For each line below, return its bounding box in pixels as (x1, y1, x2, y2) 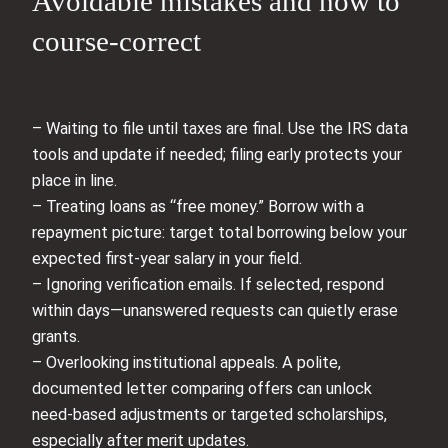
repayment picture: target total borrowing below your (32, 222, 407, 242)
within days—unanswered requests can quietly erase (32, 300, 398, 320)
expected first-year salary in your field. (32, 248, 302, 268)
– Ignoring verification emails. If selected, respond (32, 274, 384, 294)
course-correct (32, 24, 201, 57)
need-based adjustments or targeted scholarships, (32, 404, 387, 424)
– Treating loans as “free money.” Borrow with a (32, 196, 364, 216)
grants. (32, 326, 80, 346)
